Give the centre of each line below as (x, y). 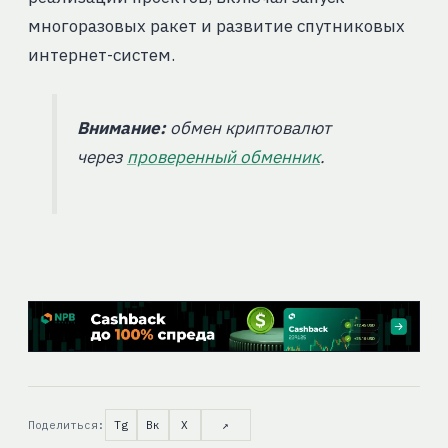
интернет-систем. (101, 55)
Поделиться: (66, 424)
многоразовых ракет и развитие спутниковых (216, 26)
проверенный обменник (223, 157)
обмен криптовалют (248, 128)
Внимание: (121, 128)
